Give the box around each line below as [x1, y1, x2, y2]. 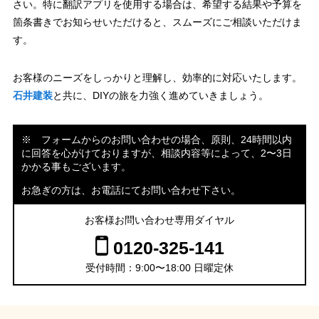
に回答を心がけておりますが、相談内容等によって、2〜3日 [21, 147, 292, 159]
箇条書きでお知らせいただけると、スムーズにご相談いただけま [12, 16, 302, 28]
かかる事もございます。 [21, 160, 131, 172]
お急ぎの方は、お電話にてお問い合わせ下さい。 [21, 184, 241, 196]
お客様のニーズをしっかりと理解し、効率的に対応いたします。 [12, 71, 302, 83]
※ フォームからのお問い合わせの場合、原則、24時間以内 [21, 133, 292, 145]
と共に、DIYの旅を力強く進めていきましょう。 [52, 89, 268, 101]
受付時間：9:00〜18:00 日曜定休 [85, 261, 234, 273]
